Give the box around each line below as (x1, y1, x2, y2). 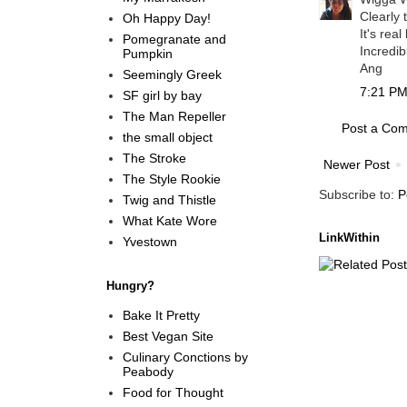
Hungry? (106, 279, 154, 293)
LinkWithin (319, 231, 380, 245)
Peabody (122, 363, 174, 379)
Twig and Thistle (122, 192, 216, 207)
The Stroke (122, 150, 186, 165)
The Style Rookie (122, 171, 221, 186)
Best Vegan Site (122, 328, 213, 343)
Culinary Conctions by (122, 349, 248, 364)
